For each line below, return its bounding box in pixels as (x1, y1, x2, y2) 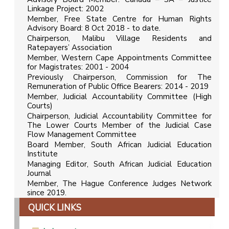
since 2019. (27, 188, 66, 198)
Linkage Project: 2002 (27, 4, 104, 14)
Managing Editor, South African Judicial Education (27, 159, 212, 170)
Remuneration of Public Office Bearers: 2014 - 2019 (27, 81, 209, 92)
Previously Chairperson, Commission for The (27, 72, 212, 83)
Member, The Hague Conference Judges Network (27, 178, 212, 189)
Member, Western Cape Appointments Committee (27, 53, 212, 63)
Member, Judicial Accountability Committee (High (27, 91, 212, 102)
